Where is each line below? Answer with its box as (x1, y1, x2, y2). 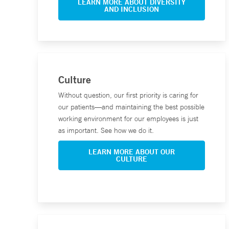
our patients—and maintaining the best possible (58, 102, 204, 112)
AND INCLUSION (104, 5, 159, 14)
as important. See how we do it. (58, 126, 154, 135)
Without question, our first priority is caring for (58, 90, 198, 100)
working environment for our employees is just (58, 114, 198, 124)
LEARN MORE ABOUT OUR (88, 147, 175, 157)
